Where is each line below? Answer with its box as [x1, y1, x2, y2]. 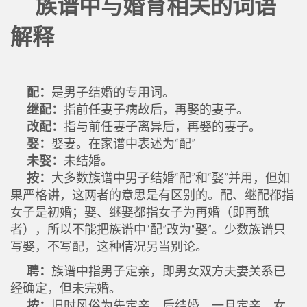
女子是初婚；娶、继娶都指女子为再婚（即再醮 [10, 204, 269, 219]
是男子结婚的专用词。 [51, 84, 175, 99]
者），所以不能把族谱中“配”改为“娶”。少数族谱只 [10, 221, 286, 236]
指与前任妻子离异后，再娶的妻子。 [64, 119, 261, 134]
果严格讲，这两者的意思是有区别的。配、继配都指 [10, 187, 294, 202]
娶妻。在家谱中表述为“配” [51, 136, 195, 151]
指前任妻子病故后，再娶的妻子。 [64, 101, 249, 116]
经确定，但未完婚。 [10, 280, 121, 295]
